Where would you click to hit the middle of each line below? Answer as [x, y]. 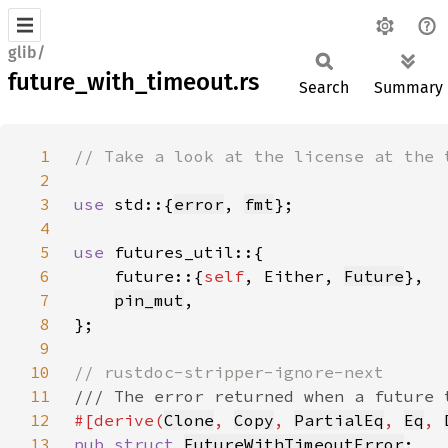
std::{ [144, 204]
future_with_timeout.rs [133, 82]
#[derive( [119, 420]
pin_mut [149, 300]
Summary [408, 87]
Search [324, 87]
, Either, [294, 276]
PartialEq [339, 420]
